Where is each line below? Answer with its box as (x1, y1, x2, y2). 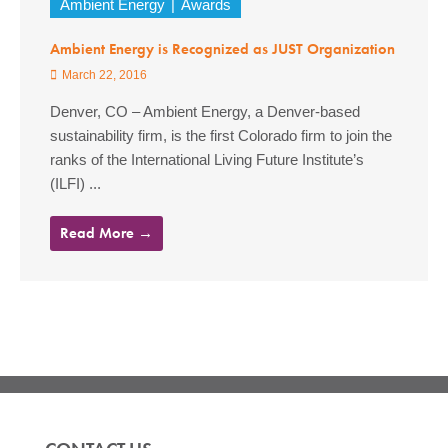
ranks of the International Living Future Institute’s (50, 152, 364, 169)
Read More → (60, 223, 153, 244)
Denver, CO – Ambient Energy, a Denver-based (50, 104, 360, 121)
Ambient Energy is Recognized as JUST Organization (50, 40, 395, 59)
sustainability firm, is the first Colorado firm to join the (50, 128, 392, 145)
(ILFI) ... (50, 176, 101, 193)
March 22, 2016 (59, 68, 147, 83)
